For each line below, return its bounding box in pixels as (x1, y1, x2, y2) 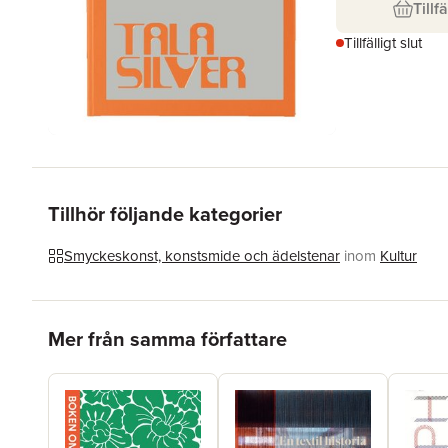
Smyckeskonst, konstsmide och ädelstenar (64, 245, 340, 268)
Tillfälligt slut (344, 32, 422, 54)
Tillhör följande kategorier (48, 199, 282, 230)
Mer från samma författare (48, 324, 287, 355)
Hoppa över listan (47, 313, 168, 335)
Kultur (380, 245, 417, 268)
